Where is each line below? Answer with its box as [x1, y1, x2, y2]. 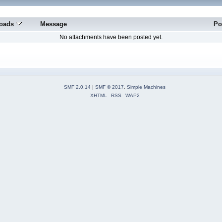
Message [40, 20, 67, 28]
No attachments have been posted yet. [59, 34, 163, 41]
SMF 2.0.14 [64, 84, 91, 90]
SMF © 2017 [95, 84, 124, 90]
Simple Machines [127, 84, 166, 90]
